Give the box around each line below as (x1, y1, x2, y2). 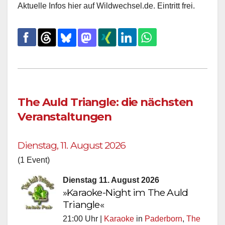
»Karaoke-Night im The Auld (63, 186, 188, 198)
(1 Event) (18, 155, 50, 164)
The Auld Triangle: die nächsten (18, 94, 193, 109)
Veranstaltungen (18, 109, 112, 124)
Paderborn (145, 214, 182, 223)
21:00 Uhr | (63, 214, 104, 223)
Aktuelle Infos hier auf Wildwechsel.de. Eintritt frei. (18, 1, 195, 10)
